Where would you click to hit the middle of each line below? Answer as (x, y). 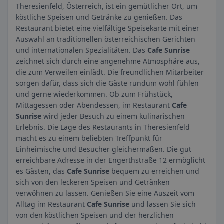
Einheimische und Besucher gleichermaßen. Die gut (104, 149)
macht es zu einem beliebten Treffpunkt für (89, 138)
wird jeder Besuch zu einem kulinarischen (113, 116)
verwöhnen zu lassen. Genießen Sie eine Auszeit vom (105, 193)
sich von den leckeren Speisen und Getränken (93, 182)
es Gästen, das (41, 171)
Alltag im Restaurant (51, 204)
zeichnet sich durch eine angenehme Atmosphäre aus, (108, 61)
